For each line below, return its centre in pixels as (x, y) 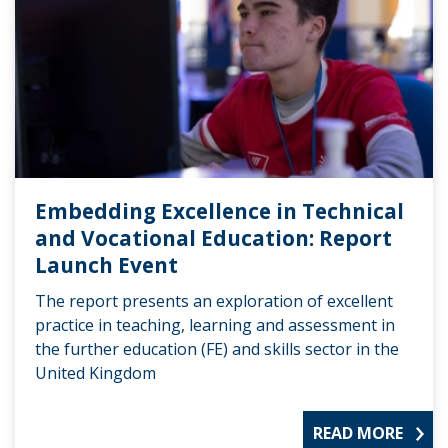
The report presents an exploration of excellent (214, 300)
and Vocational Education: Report (213, 237)
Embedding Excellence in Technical (219, 210)
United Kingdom (95, 372)
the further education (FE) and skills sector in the (217, 348)
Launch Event (106, 264)
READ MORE (358, 432)
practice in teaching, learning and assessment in (215, 324)
